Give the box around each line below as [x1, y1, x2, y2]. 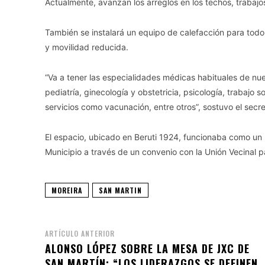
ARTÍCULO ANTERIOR [45, 228, 115, 238]
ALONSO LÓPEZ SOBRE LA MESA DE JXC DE [45, 240, 250, 256]
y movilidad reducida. [45, 41, 128, 52]
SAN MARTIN [99, 185, 142, 195]
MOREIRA [51, 185, 82, 195]
